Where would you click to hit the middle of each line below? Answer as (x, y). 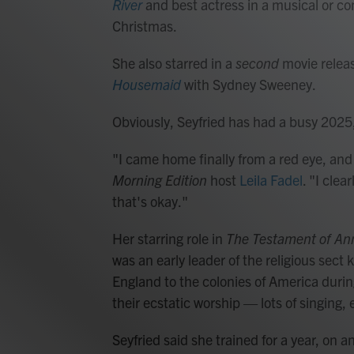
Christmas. (145, 26)
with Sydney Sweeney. (249, 85)
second (257, 63)
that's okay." (150, 201)
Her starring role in (169, 239)
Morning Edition (160, 180)
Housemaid (147, 85)
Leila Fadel (271, 180)
